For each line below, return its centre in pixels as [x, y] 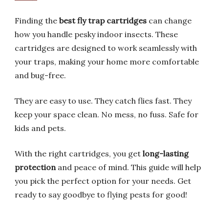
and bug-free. [40, 75]
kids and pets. [40, 128]
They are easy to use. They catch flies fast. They [103, 101]
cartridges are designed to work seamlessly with [106, 48]
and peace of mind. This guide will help [128, 167]
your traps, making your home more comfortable [107, 62]
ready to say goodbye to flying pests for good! [101, 195]
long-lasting [166, 153]
